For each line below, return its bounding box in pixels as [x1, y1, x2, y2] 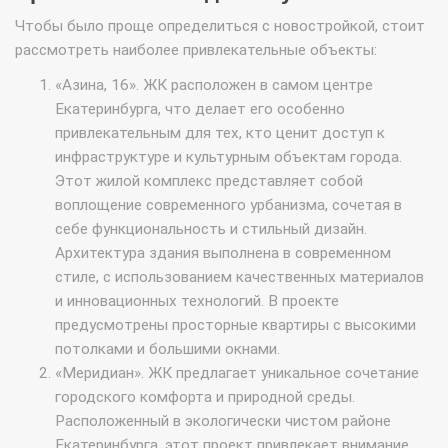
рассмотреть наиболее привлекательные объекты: [15, 41, 381, 60]
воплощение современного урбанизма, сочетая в [55, 196, 402, 215]
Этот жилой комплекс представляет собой [55, 172, 363, 191]
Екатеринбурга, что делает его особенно [55, 100, 345, 119]
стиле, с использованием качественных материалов [55, 268, 424, 287]
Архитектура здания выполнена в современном [55, 244, 391, 263]
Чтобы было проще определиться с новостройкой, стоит [15, 17, 425, 36]
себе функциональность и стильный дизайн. [55, 220, 367, 239]
